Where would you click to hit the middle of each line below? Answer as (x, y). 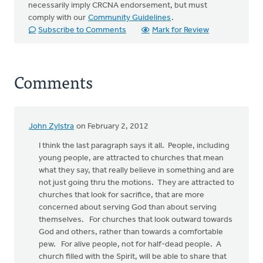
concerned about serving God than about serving (128, 208)
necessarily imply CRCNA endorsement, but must (118, 6)
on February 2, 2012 (112, 127)
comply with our (58, 18)
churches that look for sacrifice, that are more (122, 195)
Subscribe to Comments (82, 30)
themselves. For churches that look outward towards (136, 220)
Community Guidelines (129, 18)
